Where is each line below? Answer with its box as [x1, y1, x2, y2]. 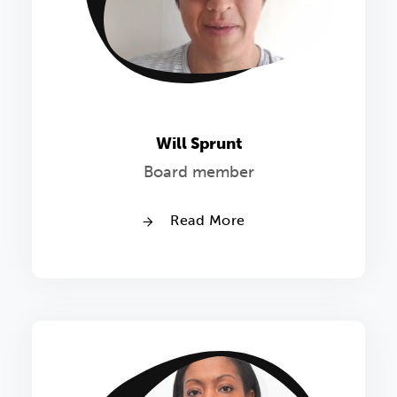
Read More [166, 212, 245, 230]
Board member [143, 162, 254, 183]
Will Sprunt [155, 134, 242, 154]
